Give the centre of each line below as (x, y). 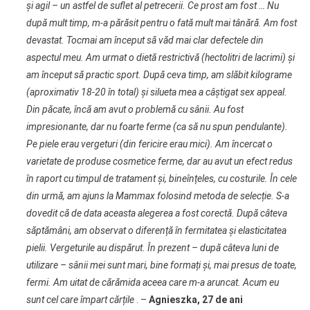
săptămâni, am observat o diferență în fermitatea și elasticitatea (156, 230)
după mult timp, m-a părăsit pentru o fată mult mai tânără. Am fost (161, 23)
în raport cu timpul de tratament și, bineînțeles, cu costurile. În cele (161, 179)
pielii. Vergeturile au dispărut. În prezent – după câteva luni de (152, 248)
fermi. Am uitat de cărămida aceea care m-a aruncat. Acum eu (152, 282)
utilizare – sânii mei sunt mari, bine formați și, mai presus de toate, (161, 265)
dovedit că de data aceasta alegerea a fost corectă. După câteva (156, 213)
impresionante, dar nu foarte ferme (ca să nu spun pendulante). (157, 127)
